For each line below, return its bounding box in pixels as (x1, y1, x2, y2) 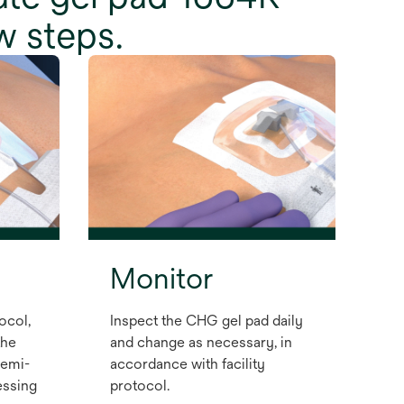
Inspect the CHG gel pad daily (110, 312, 303, 330)
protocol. (110, 377, 170, 395)
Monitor (110, 262, 213, 296)
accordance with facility (110, 355, 265, 373)
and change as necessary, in (110, 334, 292, 352)
